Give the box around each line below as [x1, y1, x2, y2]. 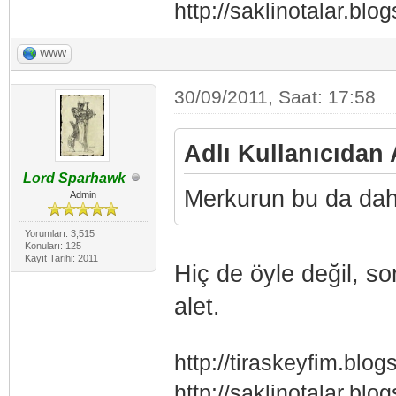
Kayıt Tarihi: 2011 [24, 252, 98, 263]
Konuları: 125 [24, 240, 81, 251]
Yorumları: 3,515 [24, 227, 95, 239]
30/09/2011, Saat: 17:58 [173, 86, 376, 107]
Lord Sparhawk [23, 170, 126, 186]
